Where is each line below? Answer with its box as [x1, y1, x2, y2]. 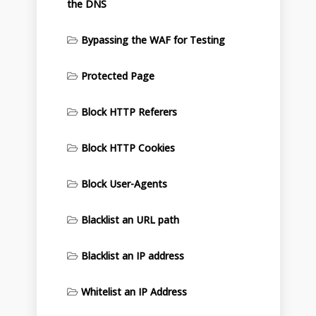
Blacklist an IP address [80, 249, 184, 262]
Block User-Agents [80, 177, 167, 190]
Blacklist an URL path [80, 213, 179, 226]
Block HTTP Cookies [80, 141, 175, 154]
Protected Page [80, 69, 154, 83]
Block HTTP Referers [80, 105, 177, 119]
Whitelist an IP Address [80, 285, 187, 298]
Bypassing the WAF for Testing [80, 33, 225, 47]
